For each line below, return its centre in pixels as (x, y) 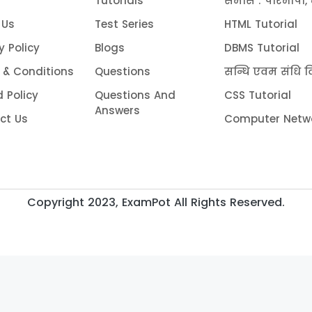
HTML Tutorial (261, 24)
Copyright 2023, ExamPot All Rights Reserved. (156, 202)
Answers (117, 110)
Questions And (135, 95)
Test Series (124, 24)
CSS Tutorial (258, 95)
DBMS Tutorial (262, 48)
